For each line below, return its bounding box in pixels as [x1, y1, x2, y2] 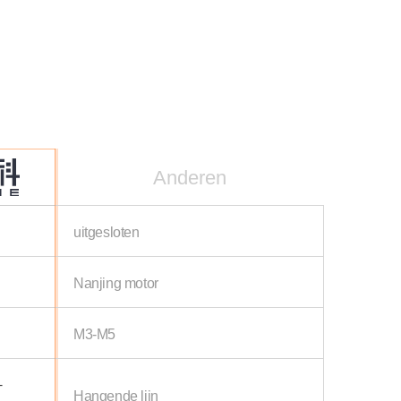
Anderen [152, 165, 226, 189]
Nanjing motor [73, 273, 158, 292]
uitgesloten [73, 222, 140, 241]
